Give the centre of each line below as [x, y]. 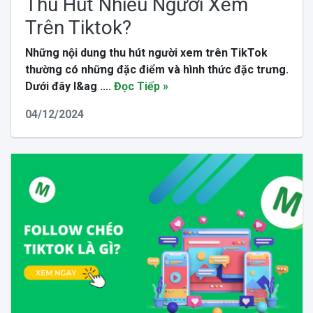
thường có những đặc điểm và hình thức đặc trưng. [156, 69]
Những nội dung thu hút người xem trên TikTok [146, 52]
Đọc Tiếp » [141, 86]
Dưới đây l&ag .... [69, 86]
